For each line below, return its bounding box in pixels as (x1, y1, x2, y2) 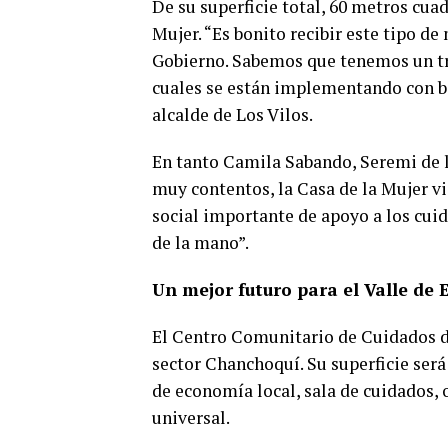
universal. (152, 406, 233, 430)
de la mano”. (152, 231, 249, 255)
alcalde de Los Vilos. (152, 103, 313, 127)
